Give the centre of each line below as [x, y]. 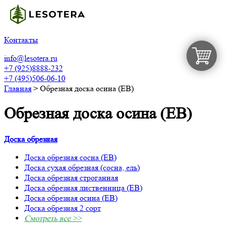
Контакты [21, 40]
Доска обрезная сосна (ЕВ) [70, 157]
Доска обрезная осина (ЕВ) [71, 198]
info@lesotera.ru [31, 58]
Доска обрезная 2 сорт [63, 208]
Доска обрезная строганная [71, 177]
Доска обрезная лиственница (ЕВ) [83, 187]
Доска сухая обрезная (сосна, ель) [82, 167]
